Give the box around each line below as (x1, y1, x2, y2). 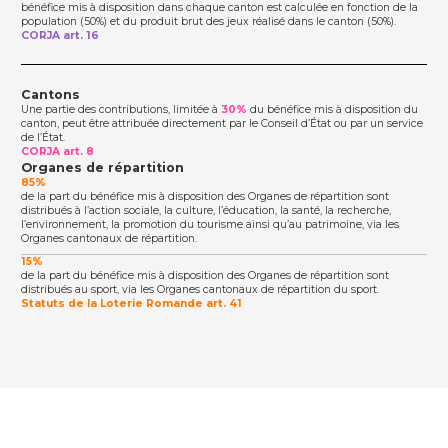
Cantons (21, 86, 80, 102)
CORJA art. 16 (21, 28, 99, 42)
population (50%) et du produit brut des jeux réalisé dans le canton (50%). (21, 14, 396, 28)
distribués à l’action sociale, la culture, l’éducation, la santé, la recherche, (21, 203, 391, 217)
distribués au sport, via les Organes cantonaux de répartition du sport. (21, 282, 379, 296)
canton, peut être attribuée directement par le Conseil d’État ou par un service (21, 116, 423, 130)
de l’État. (21, 130, 65, 144)
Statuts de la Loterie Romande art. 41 (21, 296, 242, 310)
